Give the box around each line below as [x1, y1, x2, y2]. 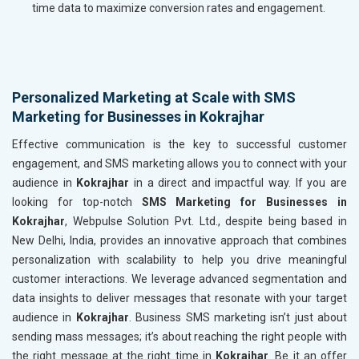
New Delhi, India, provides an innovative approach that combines [12, 233, 347, 247]
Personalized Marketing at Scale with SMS [12, 88, 296, 106]
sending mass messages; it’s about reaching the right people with [12, 329, 347, 343]
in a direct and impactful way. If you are [129, 175, 348, 189]
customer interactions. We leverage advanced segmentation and [12, 272, 347, 285]
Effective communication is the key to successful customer [12, 137, 347, 151]
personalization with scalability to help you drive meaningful [12, 252, 347, 266]
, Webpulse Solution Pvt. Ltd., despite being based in [65, 214, 347, 228]
